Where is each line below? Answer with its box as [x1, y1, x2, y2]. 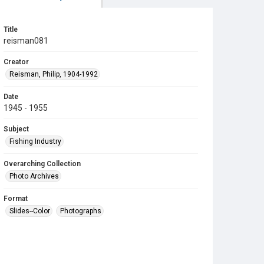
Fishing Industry [9, 137, 61, 146]
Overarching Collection [4, 160, 81, 168]
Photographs [60, 207, 101, 215]
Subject [4, 125, 29, 133]
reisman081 [4, 36, 48, 45]
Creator [4, 58, 29, 66]
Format [4, 194, 28, 203]
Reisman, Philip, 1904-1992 [9, 70, 98, 78]
